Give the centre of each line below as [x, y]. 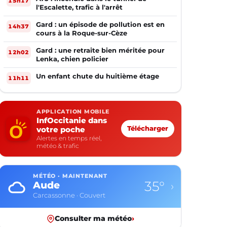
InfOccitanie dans [72, 120]
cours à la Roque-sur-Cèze [82, 33]
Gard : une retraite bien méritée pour [100, 50]
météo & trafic [58, 146]
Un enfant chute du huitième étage [98, 76]
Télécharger [148, 128]
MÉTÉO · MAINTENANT [70, 176]
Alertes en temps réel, [69, 138]
